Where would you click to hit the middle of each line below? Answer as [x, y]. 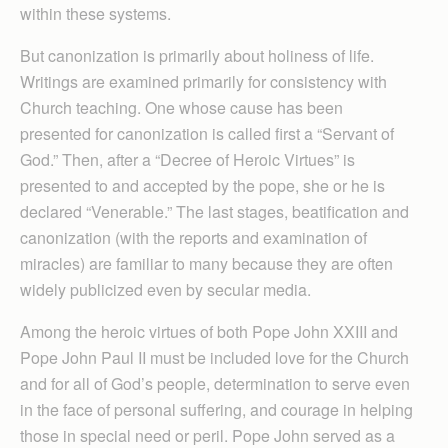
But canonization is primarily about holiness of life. [197, 55]
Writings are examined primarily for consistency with [203, 81]
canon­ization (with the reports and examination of [193, 237]
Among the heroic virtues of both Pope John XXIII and [209, 331]
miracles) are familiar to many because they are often [206, 263]
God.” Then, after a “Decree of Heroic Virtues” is [187, 159]
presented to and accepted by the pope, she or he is [202, 185]
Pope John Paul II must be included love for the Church [214, 357]
